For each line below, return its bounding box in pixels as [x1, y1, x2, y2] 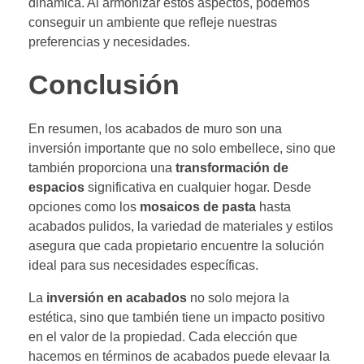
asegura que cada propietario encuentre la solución [28, 238, 324, 253]
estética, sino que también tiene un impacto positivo [28, 310, 325, 324]
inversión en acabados [46, 290, 187, 305]
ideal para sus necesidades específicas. [28, 258, 258, 272]
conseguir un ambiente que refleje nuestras [28, 15, 277, 29]
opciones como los [28, 199, 140, 214]
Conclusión [28, 69, 180, 100]
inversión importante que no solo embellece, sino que [28, 141, 336, 155]
